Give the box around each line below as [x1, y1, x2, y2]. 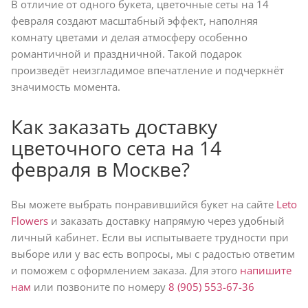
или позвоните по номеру [31, 279, 168, 294]
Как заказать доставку [11, 113, 217, 140]
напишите [240, 263, 291, 277]
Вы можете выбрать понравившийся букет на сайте [11, 197, 276, 211]
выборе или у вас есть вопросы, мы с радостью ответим [11, 246, 295, 261]
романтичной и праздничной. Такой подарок [11, 46, 242, 60]
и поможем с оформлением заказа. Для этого [11, 263, 240, 277]
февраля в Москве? [11, 155, 190, 182]
